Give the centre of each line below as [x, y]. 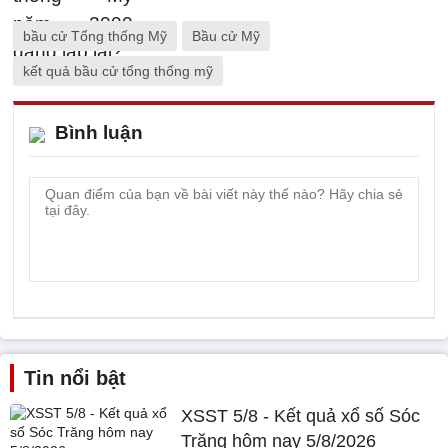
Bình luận [99, 132]
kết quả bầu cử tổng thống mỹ [118, 71]
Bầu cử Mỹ [226, 36]
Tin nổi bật [75, 378]
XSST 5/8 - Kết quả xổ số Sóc [301, 416]
